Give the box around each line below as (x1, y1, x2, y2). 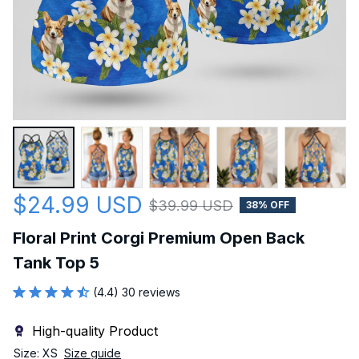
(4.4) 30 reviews (93, 284, 180, 299)
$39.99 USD (149, 196, 233, 214)
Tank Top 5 (13, 252, 99, 272)
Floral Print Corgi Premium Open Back (13, 228, 305, 248)
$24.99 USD (13, 191, 143, 219)
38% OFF (246, 199, 289, 212)
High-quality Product (32, 322, 158, 339)
